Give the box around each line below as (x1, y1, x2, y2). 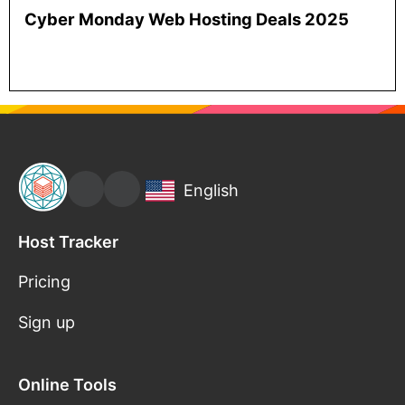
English (184, 181, 239, 201)
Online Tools (18, 374, 117, 394)
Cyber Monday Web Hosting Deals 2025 (24, 8, 349, 29)
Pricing (18, 271, 71, 291)
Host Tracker (18, 231, 118, 251)
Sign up (18, 312, 75, 332)
